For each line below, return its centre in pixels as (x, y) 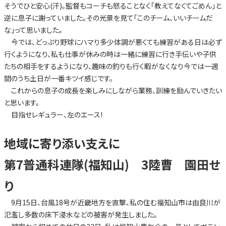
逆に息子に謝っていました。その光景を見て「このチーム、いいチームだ (108, 18)
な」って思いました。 (33, 30)
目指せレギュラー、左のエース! (53, 115)
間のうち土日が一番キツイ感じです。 (58, 78)
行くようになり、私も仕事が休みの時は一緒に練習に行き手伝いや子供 (110, 54)
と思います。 (21, 103)
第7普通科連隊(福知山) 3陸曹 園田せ (112, 164)
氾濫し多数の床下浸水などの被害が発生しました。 (80, 215)
